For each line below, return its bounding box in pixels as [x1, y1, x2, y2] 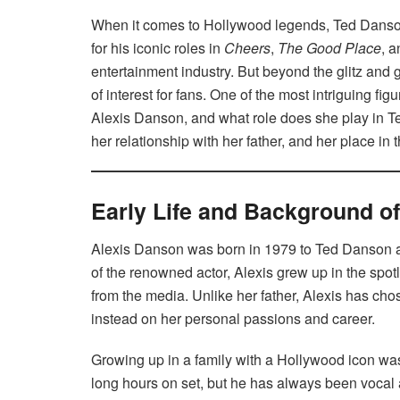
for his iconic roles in [91, 37, 224, 58]
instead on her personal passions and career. [91, 308, 375, 329]
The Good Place [278, 37, 381, 58]
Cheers [224, 37, 271, 58]
